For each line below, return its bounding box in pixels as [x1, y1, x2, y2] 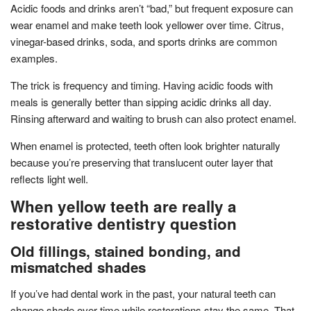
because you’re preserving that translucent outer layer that [10, 154, 273, 169]
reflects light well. [10, 171, 88, 186]
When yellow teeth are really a [10, 194, 237, 217]
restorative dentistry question [10, 212, 237, 235]
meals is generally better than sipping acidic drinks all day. [10, 94, 271, 109]
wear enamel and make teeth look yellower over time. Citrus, [10, 17, 284, 32]
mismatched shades [10, 256, 146, 277]
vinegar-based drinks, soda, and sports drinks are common [10, 33, 277, 49]
